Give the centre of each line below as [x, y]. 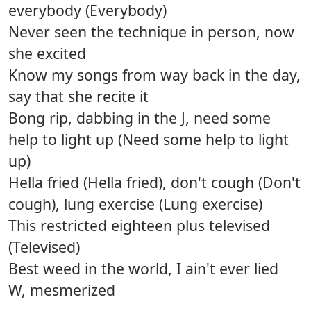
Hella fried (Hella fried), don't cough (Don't [154, 183]
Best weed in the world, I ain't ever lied [143, 269]
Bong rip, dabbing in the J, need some [140, 118]
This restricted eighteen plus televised [139, 226]
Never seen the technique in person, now [151, 32]
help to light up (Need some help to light [149, 140]
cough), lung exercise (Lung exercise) [135, 204]
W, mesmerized [62, 290]
